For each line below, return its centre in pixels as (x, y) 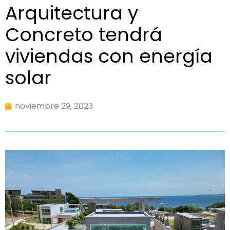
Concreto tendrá (84, 34)
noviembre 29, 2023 (54, 106)
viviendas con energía (109, 56)
